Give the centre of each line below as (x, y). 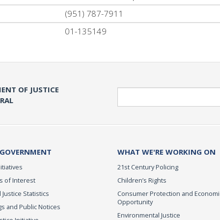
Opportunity (135, 202)
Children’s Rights (142, 180)
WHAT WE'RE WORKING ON (166, 151)
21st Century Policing (148, 167)
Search (128, 92)
